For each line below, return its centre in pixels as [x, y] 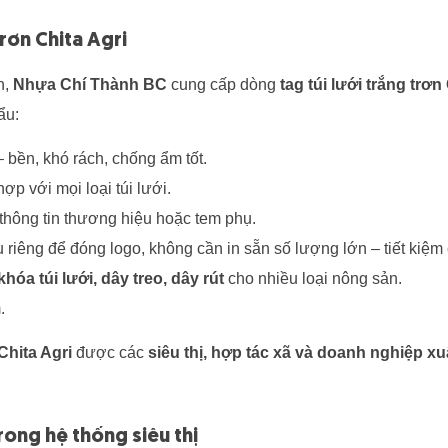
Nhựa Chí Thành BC [90, 85]
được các [110, 353]
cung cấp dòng [223, 85]
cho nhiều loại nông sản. [313, 279]
